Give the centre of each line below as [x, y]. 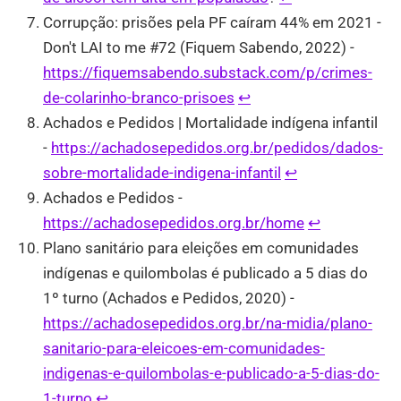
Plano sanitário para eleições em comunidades [201, 248]
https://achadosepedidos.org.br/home [174, 223]
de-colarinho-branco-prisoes [139, 98]
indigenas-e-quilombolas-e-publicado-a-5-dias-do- [211, 374]
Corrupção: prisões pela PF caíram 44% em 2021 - [212, 23]
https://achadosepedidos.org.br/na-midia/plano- [208, 324]
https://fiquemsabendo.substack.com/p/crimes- [208, 73]
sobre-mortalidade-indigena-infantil [162, 173]
